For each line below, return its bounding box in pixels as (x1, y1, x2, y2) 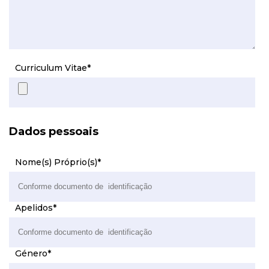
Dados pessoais (9, 125, 98, 138)
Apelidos (15, 202, 53, 213)
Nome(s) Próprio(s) (15, 157, 97, 168)
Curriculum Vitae (15, 62, 87, 73)
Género (15, 248, 47, 259)
